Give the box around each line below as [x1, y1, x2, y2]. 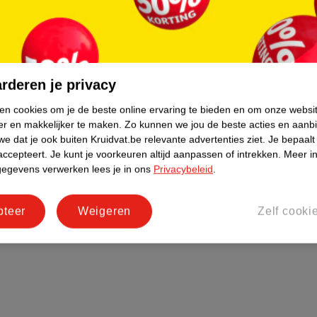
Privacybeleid [154, 163, 213, 175]
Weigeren [77, 204, 132, 217]
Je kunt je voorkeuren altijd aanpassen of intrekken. [50, 148, 281, 160]
